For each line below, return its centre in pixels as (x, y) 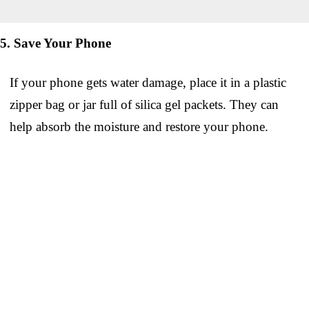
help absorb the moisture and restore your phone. (139, 126)
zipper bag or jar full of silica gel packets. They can (144, 104)
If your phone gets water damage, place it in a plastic (148, 82)
